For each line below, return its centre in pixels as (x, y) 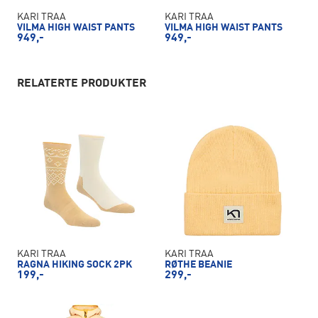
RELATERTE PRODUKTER (82, 84)
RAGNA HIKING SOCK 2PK (75, 265)
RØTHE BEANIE (198, 265)
